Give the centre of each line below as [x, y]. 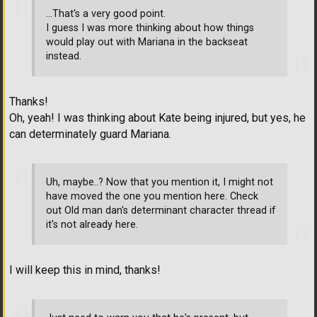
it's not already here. [92, 225]
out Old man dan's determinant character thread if [161, 211]
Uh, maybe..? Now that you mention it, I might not [160, 183]
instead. [64, 56]
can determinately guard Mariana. [90, 134]
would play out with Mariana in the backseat [147, 42]
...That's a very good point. [106, 13]
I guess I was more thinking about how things [150, 28]
